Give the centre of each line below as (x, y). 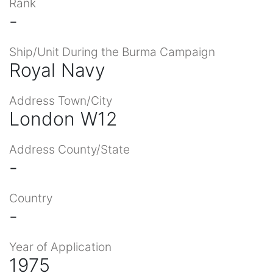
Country (31, 198)
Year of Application (60, 246)
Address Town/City (61, 100)
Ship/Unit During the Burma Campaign (112, 51)
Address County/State (69, 149)
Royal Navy (57, 70)
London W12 (63, 119)
